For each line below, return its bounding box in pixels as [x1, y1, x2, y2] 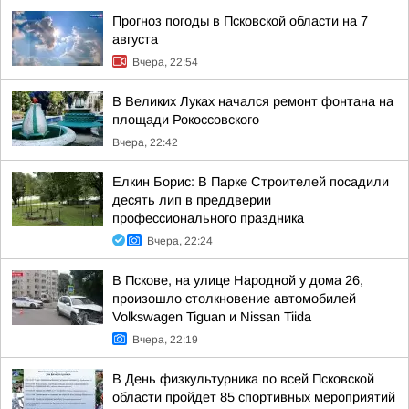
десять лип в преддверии [112, 193, 271, 207]
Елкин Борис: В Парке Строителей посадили [112, 174, 389, 189]
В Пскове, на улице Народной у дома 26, [112, 273, 363, 288]
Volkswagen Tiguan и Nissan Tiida [112, 309, 311, 324]
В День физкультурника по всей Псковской [112, 372, 374, 386]
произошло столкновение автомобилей [112, 291, 356, 306]
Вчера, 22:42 [112, 136, 178, 149]
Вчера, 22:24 [147, 235, 213, 247]
